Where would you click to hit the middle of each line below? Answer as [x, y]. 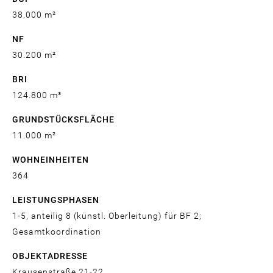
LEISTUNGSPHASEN [56, 200]
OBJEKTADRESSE [50, 256]
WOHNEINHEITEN [51, 160]
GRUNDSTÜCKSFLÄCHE [63, 120]
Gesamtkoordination [57, 232]
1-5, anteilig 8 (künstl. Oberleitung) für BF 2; [107, 216]
